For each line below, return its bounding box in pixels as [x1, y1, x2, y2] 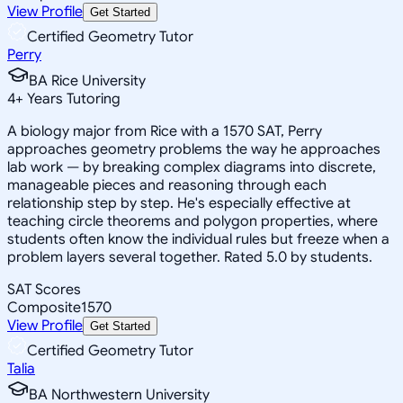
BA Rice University [29, 71, 146, 90]
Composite [7, 298, 81, 317]
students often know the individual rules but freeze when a [7, 229, 390, 248]
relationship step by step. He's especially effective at [7, 193, 351, 212]
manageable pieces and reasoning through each [7, 175, 327, 194]
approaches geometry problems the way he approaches [7, 139, 381, 158]
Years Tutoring [23, 89, 121, 108]
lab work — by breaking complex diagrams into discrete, [7, 157, 376, 176]
